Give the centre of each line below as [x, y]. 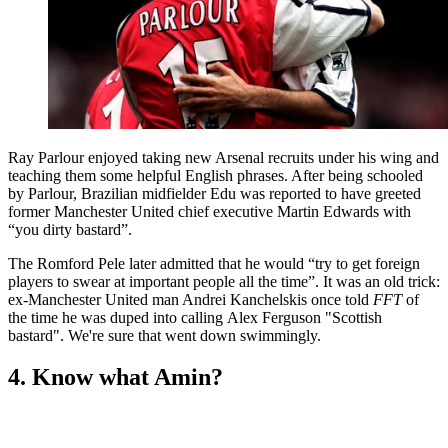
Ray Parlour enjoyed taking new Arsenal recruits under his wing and [223, 157]
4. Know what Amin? [115, 377]
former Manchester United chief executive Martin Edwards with [209, 211]
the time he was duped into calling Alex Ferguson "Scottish [195, 317]
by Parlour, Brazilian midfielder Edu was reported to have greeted [214, 193]
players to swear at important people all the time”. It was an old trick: [224, 281]
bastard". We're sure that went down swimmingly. [166, 335]
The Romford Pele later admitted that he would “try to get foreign [214, 263]
